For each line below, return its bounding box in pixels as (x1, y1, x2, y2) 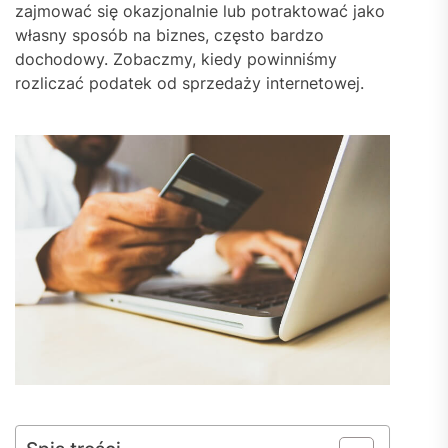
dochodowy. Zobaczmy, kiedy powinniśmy (15, 49, 337, 69)
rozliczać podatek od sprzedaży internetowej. (15, 73, 369, 93)
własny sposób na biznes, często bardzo (15, 25, 324, 45)
